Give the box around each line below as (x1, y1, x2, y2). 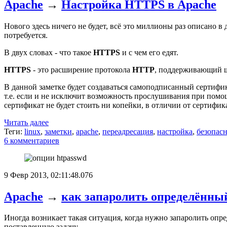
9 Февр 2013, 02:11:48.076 (4, 170, 93, 179)
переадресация (102, 127, 153, 136)
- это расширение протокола (31, 65, 132, 74)
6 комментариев (4, 136, 59, 145)
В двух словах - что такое (4, 48, 93, 57)
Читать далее (4, 118, 49, 127)
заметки (45, 127, 72, 136)
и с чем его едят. (120, 48, 178, 57)
